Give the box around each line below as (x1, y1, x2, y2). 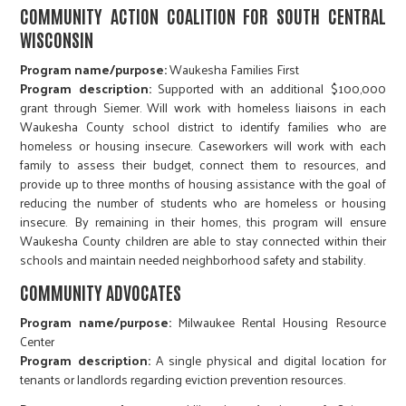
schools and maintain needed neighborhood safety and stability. (20, 248, 366, 272)
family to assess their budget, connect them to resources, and (20, 153, 386, 177)
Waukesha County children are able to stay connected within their (20, 229, 386, 253)
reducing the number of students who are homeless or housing (20, 191, 386, 215)
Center (20, 330, 55, 353)
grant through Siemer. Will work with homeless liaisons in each (20, 96, 386, 120)
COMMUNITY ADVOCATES (20, 280, 182, 304)
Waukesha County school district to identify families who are (20, 115, 386, 139)
